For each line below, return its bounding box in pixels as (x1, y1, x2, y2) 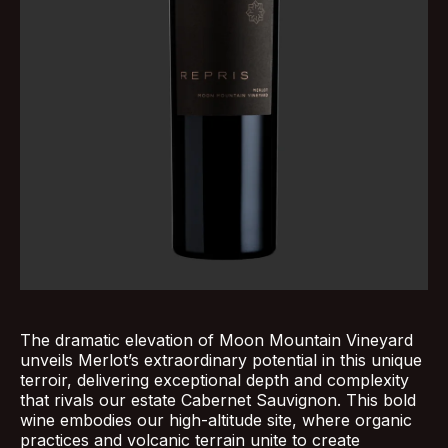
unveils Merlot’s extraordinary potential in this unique (20, 350, 422, 371)
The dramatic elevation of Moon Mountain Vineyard (20, 330, 413, 351)
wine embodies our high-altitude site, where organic (20, 410, 412, 431)
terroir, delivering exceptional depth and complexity (20, 370, 409, 391)
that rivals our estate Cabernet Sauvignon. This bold (20, 390, 416, 411)
